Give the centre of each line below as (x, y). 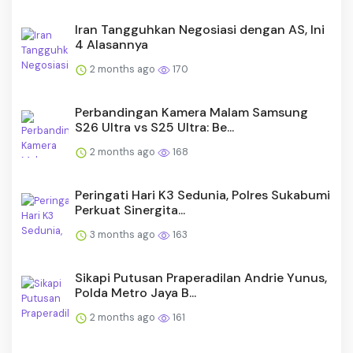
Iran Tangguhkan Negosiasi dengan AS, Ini (200, 30)
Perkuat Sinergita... (130, 210)
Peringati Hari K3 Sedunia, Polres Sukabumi (203, 195)
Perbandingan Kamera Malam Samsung (191, 113)
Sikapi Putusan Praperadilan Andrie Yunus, (201, 278)
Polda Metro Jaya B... (136, 293)
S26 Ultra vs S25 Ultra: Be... (154, 128)
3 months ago (123, 235)
